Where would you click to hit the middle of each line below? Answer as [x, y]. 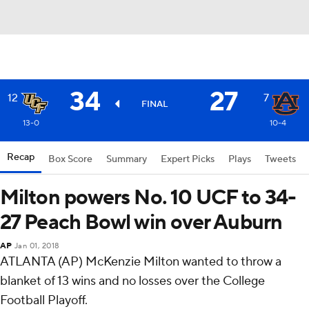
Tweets [280, 159]
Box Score [70, 159]
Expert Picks [188, 159]
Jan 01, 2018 [37, 246]
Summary [127, 159]
